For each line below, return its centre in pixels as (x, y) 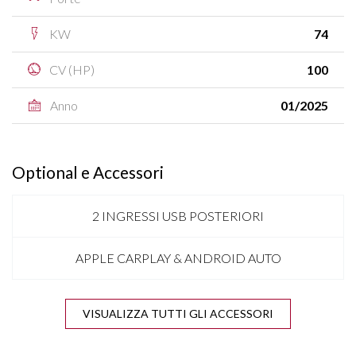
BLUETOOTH (178, 342)
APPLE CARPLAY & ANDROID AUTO (178, 258)
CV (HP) (71, 70)
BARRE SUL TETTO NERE (178, 300)
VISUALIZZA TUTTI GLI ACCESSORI (212, 314)
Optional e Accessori (88, 172)
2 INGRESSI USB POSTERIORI (178, 216)
